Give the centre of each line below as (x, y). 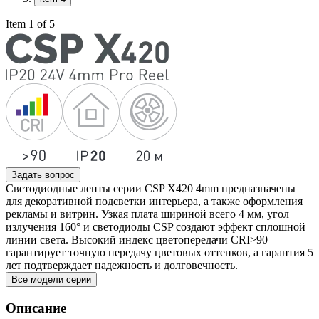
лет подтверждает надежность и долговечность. (122, 265)
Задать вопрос (43, 175)
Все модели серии (51, 279)
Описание (36, 308)
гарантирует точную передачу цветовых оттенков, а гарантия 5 (159, 252)
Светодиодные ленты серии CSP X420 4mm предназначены (151, 188)
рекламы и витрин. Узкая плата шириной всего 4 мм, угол (147, 214)
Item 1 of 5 (30, 24)
